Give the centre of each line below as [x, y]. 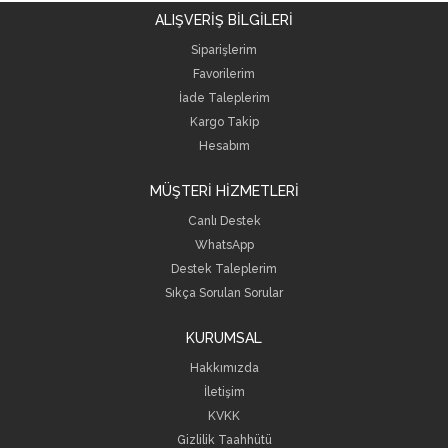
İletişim [224, 392]
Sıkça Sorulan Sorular [224, 293]
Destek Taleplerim [224, 269]
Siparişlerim [224, 50]
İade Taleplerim [224, 98]
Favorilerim [224, 74]
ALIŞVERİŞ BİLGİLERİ [224, 20]
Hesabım [224, 146]
